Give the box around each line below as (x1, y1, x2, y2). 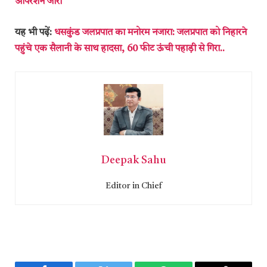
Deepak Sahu (101, 155, 166, 166)
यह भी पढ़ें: (15, 27, 54, 38)
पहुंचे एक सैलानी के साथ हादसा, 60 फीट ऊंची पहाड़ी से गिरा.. (15, 44, 225, 54)
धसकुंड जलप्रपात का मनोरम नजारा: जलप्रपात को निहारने (54, 27, 247, 38)
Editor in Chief (105, 182, 162, 191)
